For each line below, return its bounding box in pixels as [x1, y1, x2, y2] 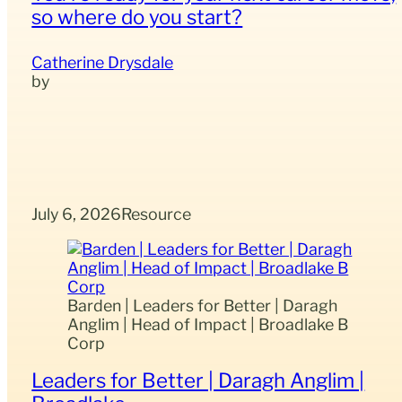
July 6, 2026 [31, 205, 122, 224]
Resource [121, 205, 192, 224]
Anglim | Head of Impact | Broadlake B [67, 314, 349, 334]
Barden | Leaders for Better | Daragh [67, 295, 338, 315]
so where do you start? [31, 4, 243, 29]
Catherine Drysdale [31, 52, 174, 72]
